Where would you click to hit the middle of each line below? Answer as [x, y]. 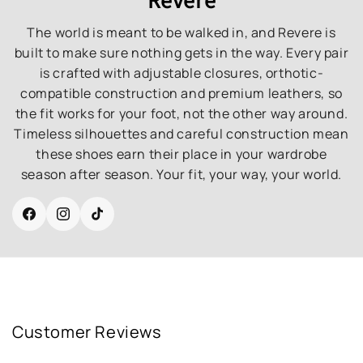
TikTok [114, 223]
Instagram [90, 223]
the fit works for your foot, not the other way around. [181, 113]
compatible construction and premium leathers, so [181, 93]
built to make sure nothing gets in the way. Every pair [181, 52]
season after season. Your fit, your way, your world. [181, 174]
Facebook [55, 223]
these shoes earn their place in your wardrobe [181, 154]
